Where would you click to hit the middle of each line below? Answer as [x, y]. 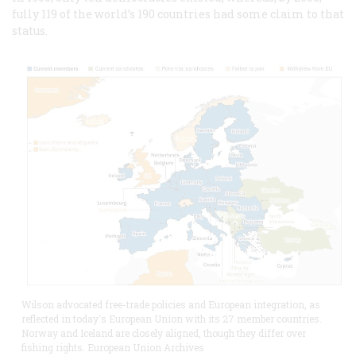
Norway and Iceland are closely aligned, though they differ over [164, 333]
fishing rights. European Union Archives [113, 348]
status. [30, 31]
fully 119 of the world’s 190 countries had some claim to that [178, 14]
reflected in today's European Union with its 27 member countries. [172, 319]
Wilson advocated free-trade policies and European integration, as [171, 305]
